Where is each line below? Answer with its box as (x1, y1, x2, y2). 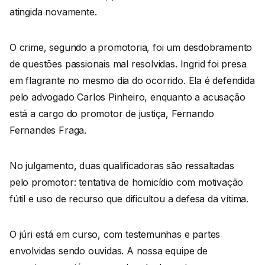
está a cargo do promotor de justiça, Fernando (9, 107, 214, 119)
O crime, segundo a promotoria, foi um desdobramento (9, 41, 253, 53)
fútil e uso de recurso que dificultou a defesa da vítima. (9, 192, 249, 205)
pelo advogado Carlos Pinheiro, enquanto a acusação (9, 91, 245, 103)
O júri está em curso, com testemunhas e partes (9, 228, 221, 240)
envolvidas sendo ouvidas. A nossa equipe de (9, 244, 208, 257)
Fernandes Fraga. (9, 124, 86, 136)
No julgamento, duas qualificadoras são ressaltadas (9, 159, 234, 172)
